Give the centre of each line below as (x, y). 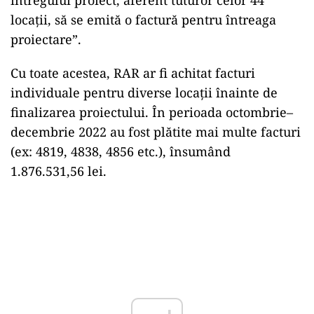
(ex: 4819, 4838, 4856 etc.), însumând (121, 151)
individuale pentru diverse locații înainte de (144, 93)
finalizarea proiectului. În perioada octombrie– (152, 112)
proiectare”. (46, 39)
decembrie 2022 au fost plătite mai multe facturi (156, 132)
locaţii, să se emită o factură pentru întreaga (143, 20)
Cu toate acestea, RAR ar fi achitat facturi (133, 73)
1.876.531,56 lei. (59, 171)
